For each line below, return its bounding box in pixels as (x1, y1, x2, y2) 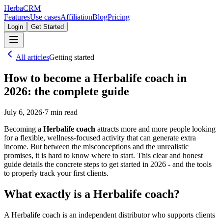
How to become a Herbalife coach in (4, 71, 187, 84)
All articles (16, 53, 49, 61)
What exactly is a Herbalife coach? (4, 187, 180, 200)
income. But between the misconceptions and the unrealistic (4, 142, 189, 151)
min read (51, 108, 78, 116)
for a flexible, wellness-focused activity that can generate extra (4, 133, 196, 142)
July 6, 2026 (4, 108, 42, 116)
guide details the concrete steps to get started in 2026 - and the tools (4, 160, 212, 168)
